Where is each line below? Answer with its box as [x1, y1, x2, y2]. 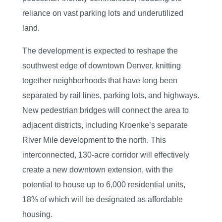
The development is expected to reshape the [22, 47, 178, 55]
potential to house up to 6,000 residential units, [22, 180, 185, 189]
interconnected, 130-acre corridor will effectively [22, 151, 189, 160]
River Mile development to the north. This [22, 136, 166, 145]
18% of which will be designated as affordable [22, 195, 183, 204]
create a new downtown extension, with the [22, 166, 173, 174]
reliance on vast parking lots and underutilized [22, 9, 183, 18]
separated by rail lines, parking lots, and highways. [22, 91, 199, 100]
